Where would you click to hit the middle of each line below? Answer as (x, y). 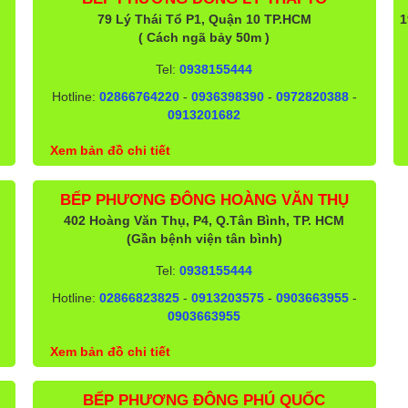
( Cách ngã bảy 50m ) (204, 37)
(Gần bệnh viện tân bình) (204, 238)
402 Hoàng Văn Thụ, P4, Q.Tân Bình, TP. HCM (204, 220)
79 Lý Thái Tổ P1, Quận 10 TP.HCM (204, 19)
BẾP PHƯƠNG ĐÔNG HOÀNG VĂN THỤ (204, 199)
